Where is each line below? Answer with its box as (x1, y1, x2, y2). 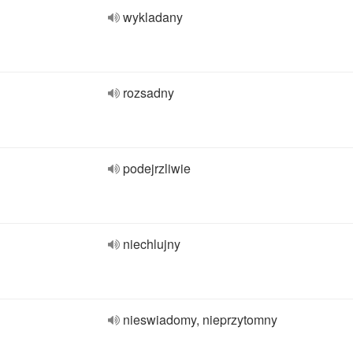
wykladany (123, 8, 183, 26)
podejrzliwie (123, 159, 191, 177)
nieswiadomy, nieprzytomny (123, 310, 277, 329)
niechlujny (123, 235, 180, 253)
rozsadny (123, 84, 174, 102)
